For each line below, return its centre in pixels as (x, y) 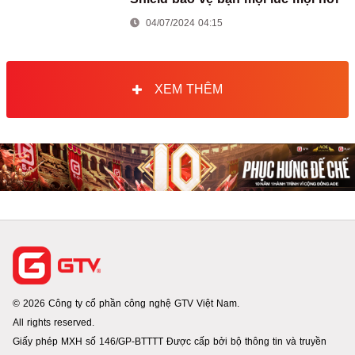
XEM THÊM (189, 89)
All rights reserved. (53, 322)
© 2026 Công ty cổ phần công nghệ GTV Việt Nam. (126, 303)
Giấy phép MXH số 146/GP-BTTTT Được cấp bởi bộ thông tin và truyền (170, 341)
